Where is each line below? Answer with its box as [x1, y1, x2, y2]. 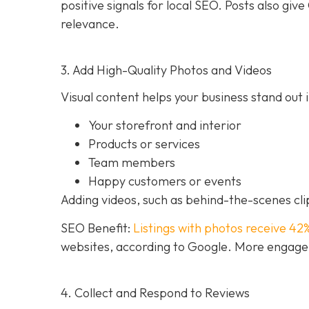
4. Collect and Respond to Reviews [61, 285, 250, 301]
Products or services [88, 135, 200, 152]
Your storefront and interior [88, 117, 241, 133]
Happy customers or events [88, 172, 241, 189]
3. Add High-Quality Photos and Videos [61, 61, 272, 78]
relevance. [61, 15, 119, 32]
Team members [88, 154, 175, 170]
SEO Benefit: [61, 220, 133, 237]
